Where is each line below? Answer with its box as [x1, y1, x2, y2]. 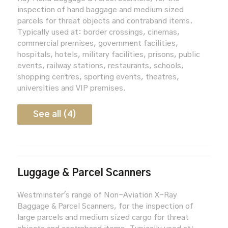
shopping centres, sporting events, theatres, [17, 73, 179, 81]
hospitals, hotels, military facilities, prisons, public [17, 50, 200, 59]
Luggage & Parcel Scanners [17, 167, 151, 178]
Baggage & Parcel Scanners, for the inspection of [17, 202, 193, 210]
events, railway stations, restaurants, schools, [17, 62, 184, 70]
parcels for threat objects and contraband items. [17, 17, 193, 25]
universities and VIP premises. [17, 84, 126, 92]
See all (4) [33, 109, 76, 119]
